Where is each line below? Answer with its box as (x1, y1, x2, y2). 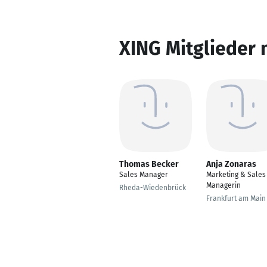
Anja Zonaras (206, 159, 256, 169)
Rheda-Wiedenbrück (119, 184, 186, 192)
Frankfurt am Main (206, 194, 266, 203)
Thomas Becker (119, 159, 179, 169)
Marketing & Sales (206, 170, 266, 179)
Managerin (206, 181, 241, 190)
